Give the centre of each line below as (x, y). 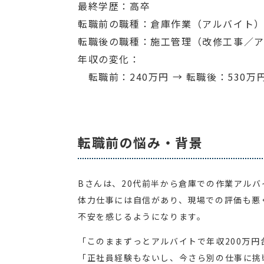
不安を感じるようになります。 (142, 217)
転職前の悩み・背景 (141, 142)
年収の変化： (109, 59)
